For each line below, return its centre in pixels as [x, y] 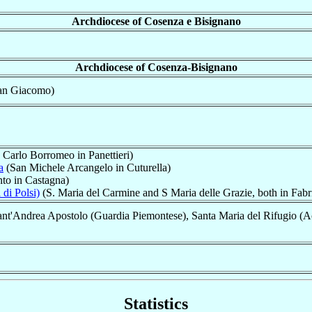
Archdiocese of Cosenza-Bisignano [156, 67]
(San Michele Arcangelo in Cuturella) [87, 167]
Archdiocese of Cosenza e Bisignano [156, 21]
